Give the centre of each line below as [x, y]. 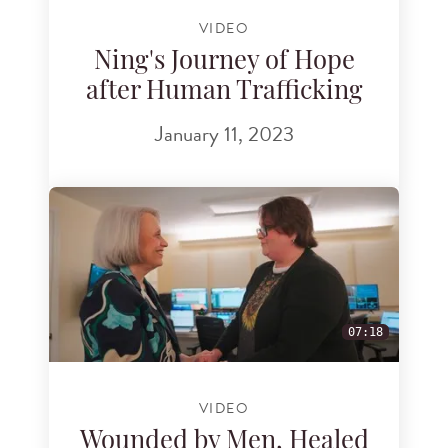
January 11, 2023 [224, 134]
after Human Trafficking [224, 92]
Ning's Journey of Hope [224, 62]
